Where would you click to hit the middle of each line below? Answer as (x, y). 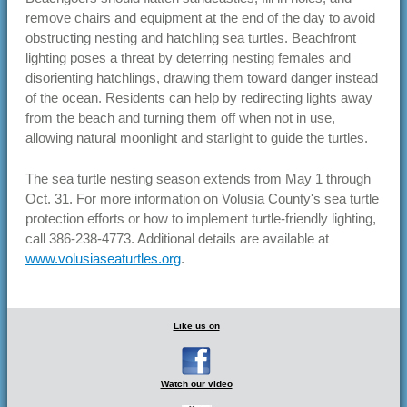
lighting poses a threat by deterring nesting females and (188, 58)
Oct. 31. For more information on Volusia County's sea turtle (202, 199)
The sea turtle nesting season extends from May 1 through (198, 179)
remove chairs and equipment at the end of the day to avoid (200, 18)
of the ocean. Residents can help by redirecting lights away (199, 98)
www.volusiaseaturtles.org (103, 259)
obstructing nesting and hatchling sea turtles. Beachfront (191, 38)
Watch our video (196, 384)
